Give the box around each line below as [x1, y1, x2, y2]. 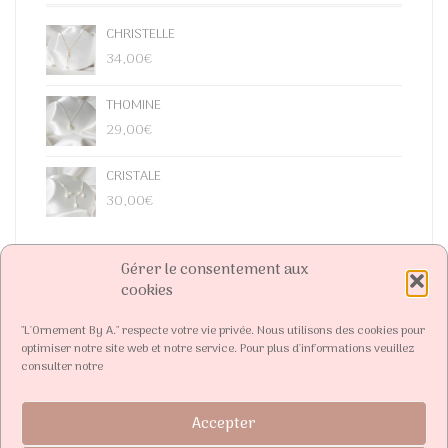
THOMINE [106, 94, 161, 117]
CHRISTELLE [106, 23, 175, 46]
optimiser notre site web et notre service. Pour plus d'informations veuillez [21, 339, 415, 359]
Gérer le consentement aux [121, 258, 309, 282]
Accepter [192, 411, 256, 436]
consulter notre [21, 357, 103, 377]
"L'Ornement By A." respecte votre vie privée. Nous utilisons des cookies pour [21, 321, 425, 341]
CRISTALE [106, 165, 161, 188]
